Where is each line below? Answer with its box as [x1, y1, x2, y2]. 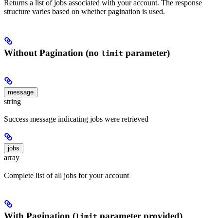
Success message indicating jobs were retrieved [4, 115, 148, 124]
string [4, 97, 21, 106]
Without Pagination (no [4, 48, 101, 58]
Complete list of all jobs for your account [4, 171, 129, 180]
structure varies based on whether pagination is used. [4, 7, 165, 16]
